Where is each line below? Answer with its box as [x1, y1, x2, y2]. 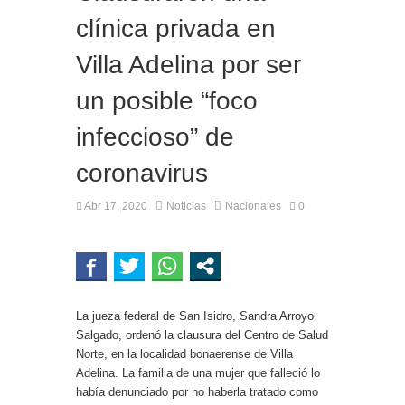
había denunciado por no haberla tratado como [76, 385, 318, 400]
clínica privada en [76, 14, 276, 43]
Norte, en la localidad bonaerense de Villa [76, 347, 293, 362]
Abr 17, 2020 [82, 200, 147, 213]
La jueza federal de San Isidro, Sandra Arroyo [76, 309, 314, 324]
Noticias [166, 200, 206, 213]
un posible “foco [76, 87, 258, 116]
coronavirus [76, 159, 208, 188]
